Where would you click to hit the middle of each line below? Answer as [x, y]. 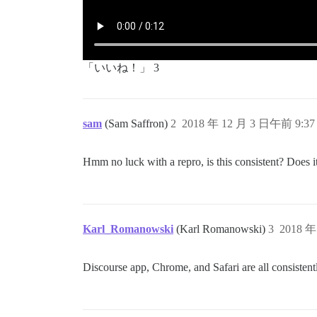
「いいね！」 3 [121, 68]
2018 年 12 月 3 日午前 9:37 [248, 124]
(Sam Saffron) [138, 124]
